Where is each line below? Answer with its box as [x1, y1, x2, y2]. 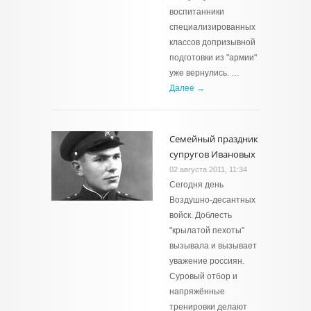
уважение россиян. [169, 256, 244, 266]
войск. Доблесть [169, 210, 232, 220]
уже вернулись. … [169, 68, 239, 78]
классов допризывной [169, 37, 255, 47]
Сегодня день [169, 180, 224, 190]
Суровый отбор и [169, 271, 237, 281]
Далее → [169, 83, 205, 93]
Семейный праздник [169, 133, 258, 145]
